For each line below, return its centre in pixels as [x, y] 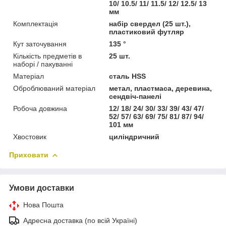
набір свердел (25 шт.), [150, 23]
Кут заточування [40, 44]
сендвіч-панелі [135, 96]
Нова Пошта [43, 205]
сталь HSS [128, 76]
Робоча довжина [40, 108]
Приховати [29, 155]
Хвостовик [30, 136]
